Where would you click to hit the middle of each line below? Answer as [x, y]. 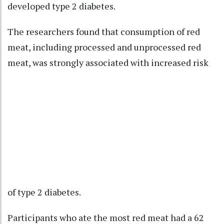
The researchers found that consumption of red [104, 31]
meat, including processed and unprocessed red [104, 47]
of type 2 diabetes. [44, 192]
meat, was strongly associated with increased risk [108, 62]
